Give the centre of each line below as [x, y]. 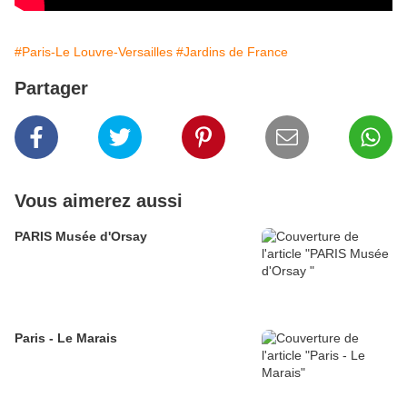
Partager [51, 89]
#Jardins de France [232, 52]
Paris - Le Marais [66, 338]
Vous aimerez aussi [99, 201]
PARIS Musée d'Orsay [81, 237]
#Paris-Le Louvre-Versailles [94, 52]
